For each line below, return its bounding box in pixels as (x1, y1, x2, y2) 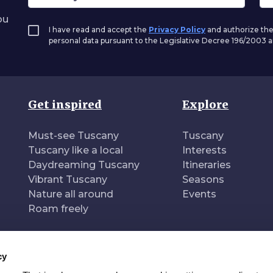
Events (182, 188, 217, 200)
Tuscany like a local (28, 144, 123, 156)
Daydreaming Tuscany (28, 159, 140, 171)
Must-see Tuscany (28, 130, 119, 141)
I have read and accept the (49, 25, 149, 34)
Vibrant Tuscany (28, 174, 107, 185)
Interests (182, 144, 227, 156)
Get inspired (28, 97, 102, 112)
